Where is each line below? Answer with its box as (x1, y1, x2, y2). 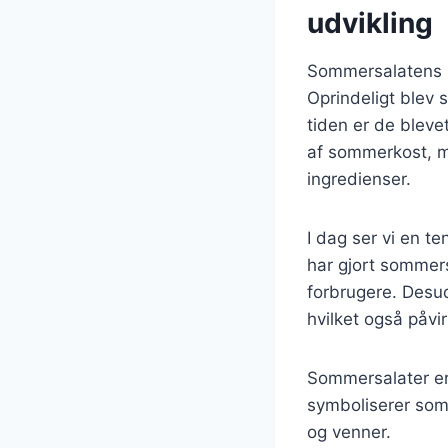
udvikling (307, 5, 433, 40)
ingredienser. (307, 168, 411, 189)
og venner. (307, 421, 391, 442)
